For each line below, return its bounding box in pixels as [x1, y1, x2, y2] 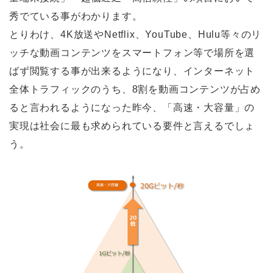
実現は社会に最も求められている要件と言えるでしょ [9, 121, 255, 132]
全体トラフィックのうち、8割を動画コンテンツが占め [9, 84, 261, 95]
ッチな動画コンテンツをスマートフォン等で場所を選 [9, 48, 255, 58]
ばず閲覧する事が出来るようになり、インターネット [9, 66, 255, 77]
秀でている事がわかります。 [9, 11, 143, 22]
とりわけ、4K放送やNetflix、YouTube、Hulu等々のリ [9, 29, 262, 40]
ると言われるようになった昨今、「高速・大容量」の [9, 102, 255, 113]
